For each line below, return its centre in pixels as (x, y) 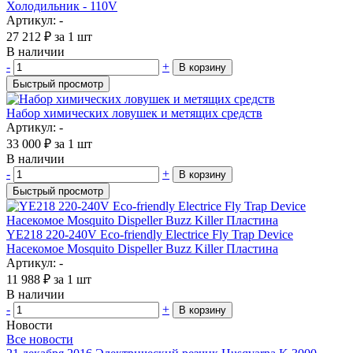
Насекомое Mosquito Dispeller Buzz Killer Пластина (142, 248)
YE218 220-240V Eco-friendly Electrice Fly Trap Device (150, 234)
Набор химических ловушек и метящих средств (134, 113)
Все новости (40, 339)
